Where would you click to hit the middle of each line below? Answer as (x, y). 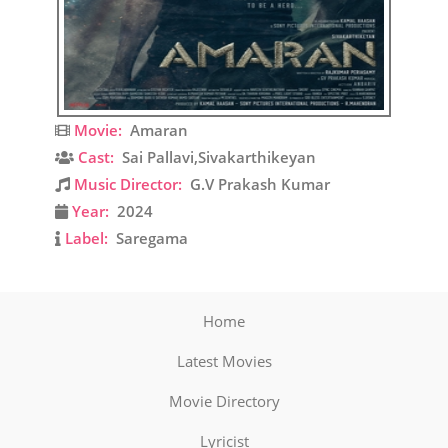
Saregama (148, 238)
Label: (84, 238)
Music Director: (126, 184)
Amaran (159, 130)
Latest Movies (224, 360)
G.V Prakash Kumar (256, 184)
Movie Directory (224, 400)
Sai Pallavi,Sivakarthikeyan (215, 157)
